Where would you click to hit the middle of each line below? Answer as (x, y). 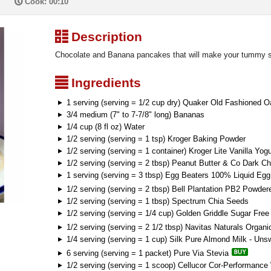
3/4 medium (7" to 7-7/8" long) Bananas (134, 115)
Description (105, 37)
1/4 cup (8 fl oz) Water (104, 127)
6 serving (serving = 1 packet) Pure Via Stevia (148, 253)
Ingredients (104, 83)
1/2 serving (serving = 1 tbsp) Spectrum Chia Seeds (156, 201)
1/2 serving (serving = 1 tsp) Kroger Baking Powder (155, 139)
